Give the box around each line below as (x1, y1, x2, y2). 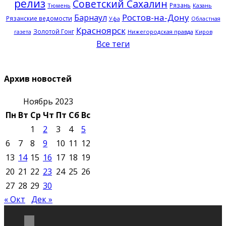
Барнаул (74, 12, 107, 23)
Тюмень (47, 1, 71, 9)
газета (14, 28, 31, 35)
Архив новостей (4, 73, 72, 85)
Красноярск (76, 24, 126, 36)
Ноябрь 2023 (23, 96, 73, 107)
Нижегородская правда (127, 27, 193, 35)
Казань (193, 1, 212, 9)
